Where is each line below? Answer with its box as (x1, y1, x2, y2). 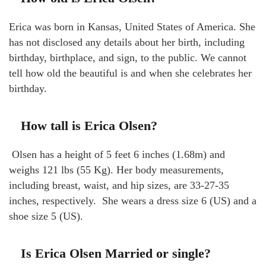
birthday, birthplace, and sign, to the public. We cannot (9, 52, 246, 64)
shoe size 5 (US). (9, 210, 83, 223)
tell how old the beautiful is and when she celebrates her (9, 67, 252, 80)
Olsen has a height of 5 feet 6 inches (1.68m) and (9, 148, 225, 161)
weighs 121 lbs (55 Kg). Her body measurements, (9, 164, 224, 176)
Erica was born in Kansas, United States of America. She (9, 21, 255, 33)
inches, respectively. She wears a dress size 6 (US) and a (9, 195, 256, 207)
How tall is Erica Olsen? (21, 118, 157, 134)
